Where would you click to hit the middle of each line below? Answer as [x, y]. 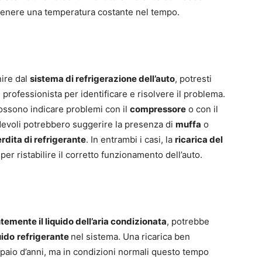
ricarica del [199, 139]
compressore [158, 109]
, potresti [193, 78]
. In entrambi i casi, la [130, 139]
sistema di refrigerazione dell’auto [102, 78]
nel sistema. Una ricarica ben [130, 236]
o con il [202, 109]
